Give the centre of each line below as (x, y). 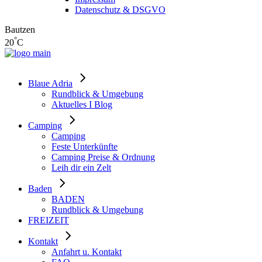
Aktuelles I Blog (82, 105)
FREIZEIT (49, 220)
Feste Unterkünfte (85, 147)
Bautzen (20, 30)
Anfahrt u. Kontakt (87, 252)
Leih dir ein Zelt (81, 168)
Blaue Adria (50, 84)
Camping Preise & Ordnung (103, 157)
